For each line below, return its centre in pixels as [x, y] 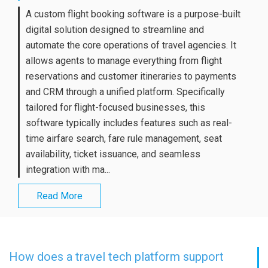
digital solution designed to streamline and [115, 29]
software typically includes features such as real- [129, 123]
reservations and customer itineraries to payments [131, 76]
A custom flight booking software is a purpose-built [133, 14]
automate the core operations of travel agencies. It [131, 45]
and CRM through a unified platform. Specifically [125, 92]
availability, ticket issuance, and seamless [113, 154]
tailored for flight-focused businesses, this [115, 107]
